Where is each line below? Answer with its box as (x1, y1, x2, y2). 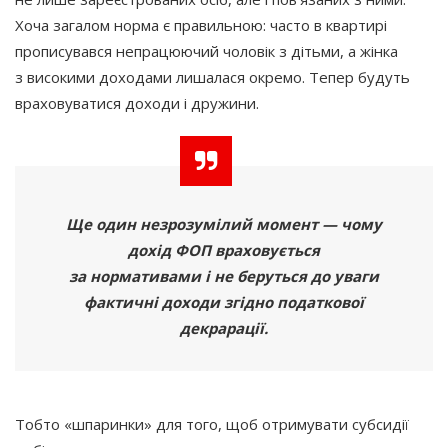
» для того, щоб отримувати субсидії (144, 413, 409, 434)
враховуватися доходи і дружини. (15, 92, 259, 113)
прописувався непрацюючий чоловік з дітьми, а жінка (15, 40, 398, 61)
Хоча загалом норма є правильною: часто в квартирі (15, 14, 387, 35)
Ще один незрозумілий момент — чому (66, 213, 382, 234)
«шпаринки (64, 413, 144, 434)
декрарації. (180, 317, 268, 338)
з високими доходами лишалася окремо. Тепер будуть (15, 66, 410, 87)
